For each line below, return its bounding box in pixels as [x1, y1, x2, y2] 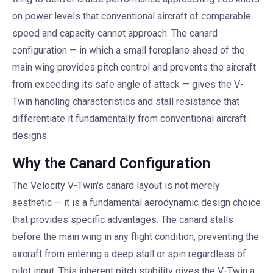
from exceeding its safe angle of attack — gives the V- [12, 79, 244, 90]
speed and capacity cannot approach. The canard [12, 27, 218, 39]
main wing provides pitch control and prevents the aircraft [12, 62, 256, 73]
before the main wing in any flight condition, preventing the [12, 231, 259, 243]
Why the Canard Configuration [12, 155, 210, 172]
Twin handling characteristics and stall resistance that [12, 96, 239, 107]
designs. [12, 130, 49, 141]
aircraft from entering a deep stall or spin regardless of [12, 248, 246, 260]
